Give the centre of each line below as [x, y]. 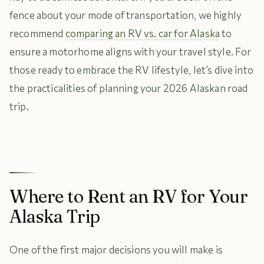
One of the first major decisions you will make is [116, 250]
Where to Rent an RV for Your [129, 196]
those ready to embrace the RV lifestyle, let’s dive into [131, 70]
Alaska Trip [55, 216]
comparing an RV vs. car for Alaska [143, 33]
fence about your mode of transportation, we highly [126, 15]
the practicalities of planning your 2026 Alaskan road [129, 88]
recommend [37, 33]
